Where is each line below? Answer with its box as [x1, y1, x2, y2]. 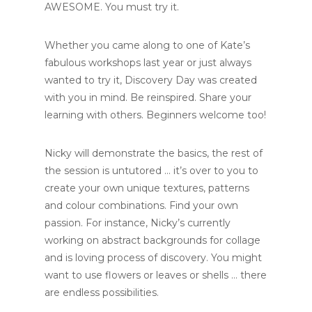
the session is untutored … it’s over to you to [45, 164, 258, 177]
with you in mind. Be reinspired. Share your [45, 91, 251, 104]
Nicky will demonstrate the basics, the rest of [45, 147, 263, 159]
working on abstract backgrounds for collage [45, 234, 260, 247]
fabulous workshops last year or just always [45, 56, 251, 69]
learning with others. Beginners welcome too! [45, 109, 266, 121]
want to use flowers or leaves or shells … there [45, 269, 267, 281]
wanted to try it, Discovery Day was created [45, 74, 257, 86]
